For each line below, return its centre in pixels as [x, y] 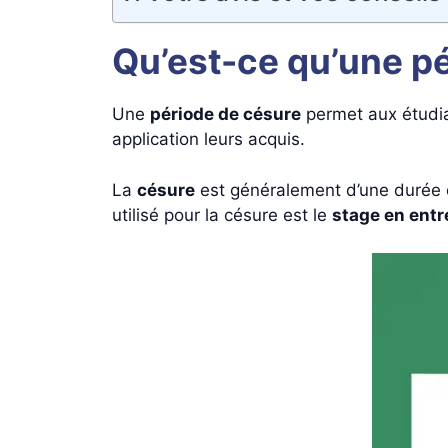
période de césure [225, 114]
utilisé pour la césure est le [222, 214]
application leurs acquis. [208, 139]
